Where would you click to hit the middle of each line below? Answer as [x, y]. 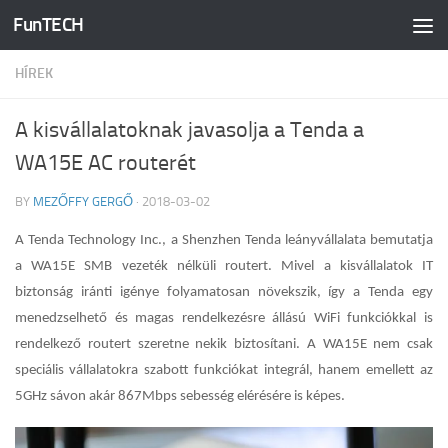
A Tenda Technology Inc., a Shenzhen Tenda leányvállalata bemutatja [224, 240]
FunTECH [48, 24]
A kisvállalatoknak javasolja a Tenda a [189, 130]
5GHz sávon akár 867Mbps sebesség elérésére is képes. [180, 396]
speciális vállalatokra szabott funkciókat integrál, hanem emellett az [224, 370]
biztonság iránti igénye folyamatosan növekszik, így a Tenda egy [224, 292]
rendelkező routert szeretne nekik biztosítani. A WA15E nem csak [224, 344]
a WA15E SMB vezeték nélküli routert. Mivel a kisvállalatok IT [224, 266]
